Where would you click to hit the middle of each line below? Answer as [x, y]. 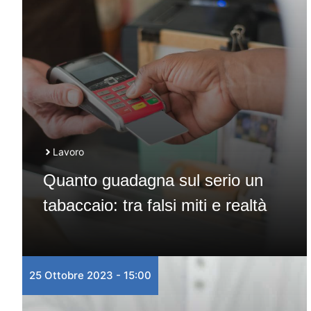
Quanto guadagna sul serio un [153, 180]
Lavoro [68, 152]
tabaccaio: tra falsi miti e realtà [155, 205]
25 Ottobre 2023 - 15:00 [90, 275]
